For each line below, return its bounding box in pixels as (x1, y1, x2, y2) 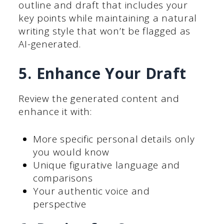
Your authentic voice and (32, 184, 150, 197)
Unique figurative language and (32, 158, 180, 171)
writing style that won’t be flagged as (18, 24, 191, 37)
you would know (32, 145, 109, 158)
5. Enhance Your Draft (18, 63, 187, 84)
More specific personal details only (32, 132, 195, 145)
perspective (32, 197, 86, 210)
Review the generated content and (18, 92, 179, 105)
